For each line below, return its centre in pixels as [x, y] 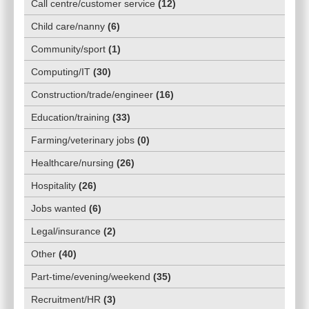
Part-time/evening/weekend [91, 277]
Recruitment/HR [66, 300]
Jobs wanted [59, 209]
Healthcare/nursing [72, 163]
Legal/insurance [66, 231]
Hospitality [53, 186]
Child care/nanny [68, 27]
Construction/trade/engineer [92, 95]
